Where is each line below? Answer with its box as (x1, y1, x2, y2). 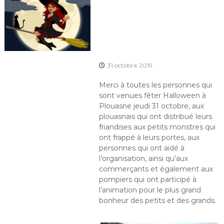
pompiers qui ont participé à (99, 174, 197, 184)
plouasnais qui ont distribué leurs (99, 111, 212, 121)
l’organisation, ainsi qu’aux (99, 153, 188, 163)
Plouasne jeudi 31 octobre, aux (99, 101, 204, 110)
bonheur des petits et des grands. (99, 195, 216, 205)
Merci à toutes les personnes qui (99, 80, 212, 89)
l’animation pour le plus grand (99, 185, 201, 194)
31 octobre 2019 (107, 61, 153, 69)
